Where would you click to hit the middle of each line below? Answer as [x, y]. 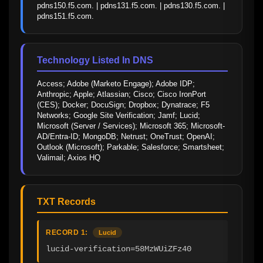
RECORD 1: [67, 232]
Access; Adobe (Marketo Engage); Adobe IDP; [116, 83]
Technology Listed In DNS [95, 60]
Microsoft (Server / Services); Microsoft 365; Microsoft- [131, 126]
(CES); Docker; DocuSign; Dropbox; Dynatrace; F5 [123, 104]
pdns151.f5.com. [65, 16]
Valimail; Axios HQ [69, 157]
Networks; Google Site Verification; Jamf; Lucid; [119, 115]
